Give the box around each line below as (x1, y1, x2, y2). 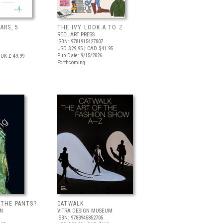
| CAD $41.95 (83, 45, 113, 52)
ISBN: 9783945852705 (57, 215, 103, 221)
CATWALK (57, 200, 84, 207)
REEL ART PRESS (57, 31, 95, 38)
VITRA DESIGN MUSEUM (57, 208, 112, 214)
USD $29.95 (57, 45, 83, 52)
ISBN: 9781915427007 (57, 38, 103, 45)
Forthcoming (57, 59, 85, 66)
